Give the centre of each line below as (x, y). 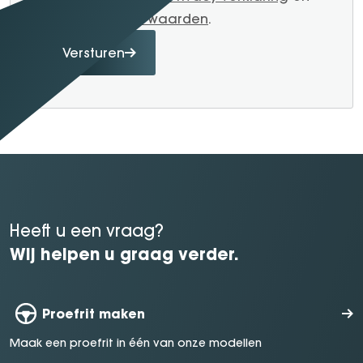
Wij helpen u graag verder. (124, 253)
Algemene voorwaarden (126, 18)
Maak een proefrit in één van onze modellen (136, 343)
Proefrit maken (94, 314)
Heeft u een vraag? (87, 230)
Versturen (94, 52)
